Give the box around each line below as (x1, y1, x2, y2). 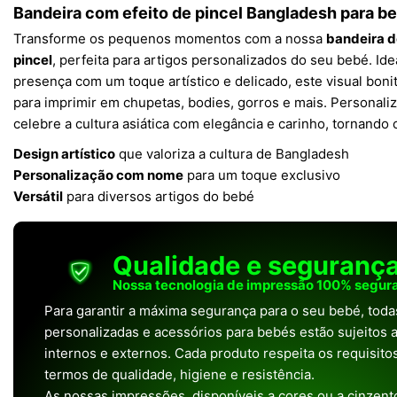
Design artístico (13, 145, 115, 162)
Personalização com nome (13, 167, 183, 183)
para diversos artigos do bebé (63, 188, 254, 205)
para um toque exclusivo (183, 167, 340, 183)
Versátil (13, 188, 63, 205)
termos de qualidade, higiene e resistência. (44, 366, 315, 383)
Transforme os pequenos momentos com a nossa (13, 30, 326, 47)
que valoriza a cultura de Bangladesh (115, 145, 349, 162)
